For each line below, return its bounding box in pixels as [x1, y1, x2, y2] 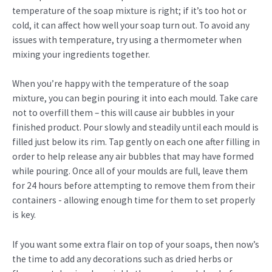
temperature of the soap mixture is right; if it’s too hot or [12, 4, 246, 16]
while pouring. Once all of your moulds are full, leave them [12, 165, 248, 177]
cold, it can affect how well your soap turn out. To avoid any [12, 19, 250, 31]
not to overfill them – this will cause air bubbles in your [12, 107, 234, 119]
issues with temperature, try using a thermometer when [12, 33, 242, 46]
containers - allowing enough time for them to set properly [12, 194, 255, 206]
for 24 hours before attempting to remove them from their [12, 180, 255, 192]
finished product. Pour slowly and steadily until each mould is [12, 121, 259, 134]
